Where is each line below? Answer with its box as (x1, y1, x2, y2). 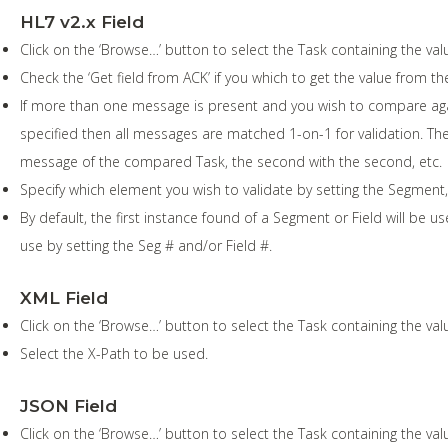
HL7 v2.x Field (20, 11, 144, 32)
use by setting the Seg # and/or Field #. (20, 235, 272, 255)
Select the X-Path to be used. (20, 343, 208, 363)
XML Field (20, 287, 108, 308)
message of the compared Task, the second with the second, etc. (20, 151, 442, 171)
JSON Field (20, 395, 117, 416)
